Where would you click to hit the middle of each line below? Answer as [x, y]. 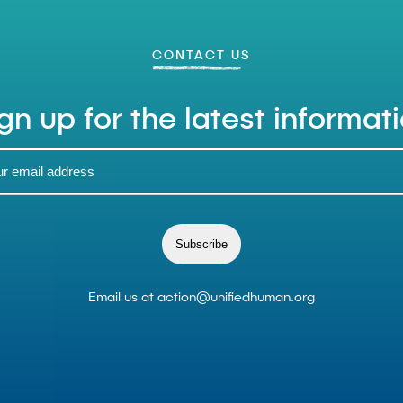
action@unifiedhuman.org [236, 296]
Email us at [123, 296]
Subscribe [201, 244]
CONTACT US [201, 54]
